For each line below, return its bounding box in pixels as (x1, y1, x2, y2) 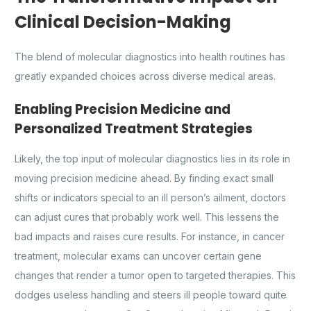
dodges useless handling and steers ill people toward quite (15, 289, 287, 301)
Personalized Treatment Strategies (15, 119, 253, 138)
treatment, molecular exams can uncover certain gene (15, 250, 262, 262)
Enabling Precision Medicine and (15, 99, 230, 119)
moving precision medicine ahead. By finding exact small (15, 172, 274, 185)
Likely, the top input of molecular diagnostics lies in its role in (15, 153, 290, 165)
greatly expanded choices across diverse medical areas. (15, 69, 276, 82)
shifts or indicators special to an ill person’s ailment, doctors (15, 192, 286, 204)
